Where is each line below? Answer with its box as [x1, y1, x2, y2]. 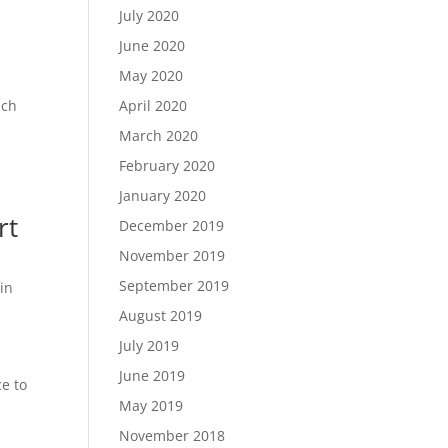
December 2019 [119, 216, 225, 235]
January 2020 [119, 186, 207, 205]
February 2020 [119, 156, 216, 175]
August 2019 [119, 306, 203, 325]
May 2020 [119, 66, 184, 85]
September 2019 [119, 276, 230, 295]
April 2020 [119, 96, 188, 115]
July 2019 [119, 336, 180, 355]
